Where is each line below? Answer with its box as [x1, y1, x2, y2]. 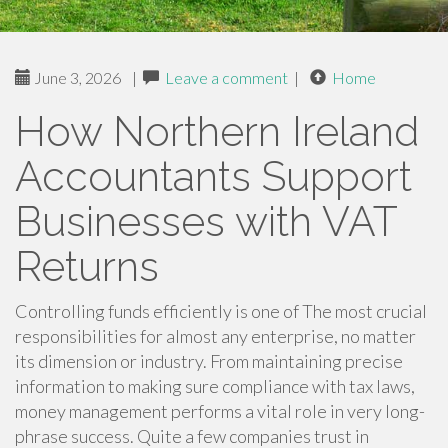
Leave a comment [165, 68, 288, 87]
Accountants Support [15, 152, 412, 201]
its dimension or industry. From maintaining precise [15, 350, 403, 372]
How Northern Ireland [15, 107, 419, 156]
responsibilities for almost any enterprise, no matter [15, 325, 416, 347]
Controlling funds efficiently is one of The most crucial [15, 300, 427, 322]
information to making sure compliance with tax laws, [15, 375, 415, 397]
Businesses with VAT [15, 197, 397, 246]
